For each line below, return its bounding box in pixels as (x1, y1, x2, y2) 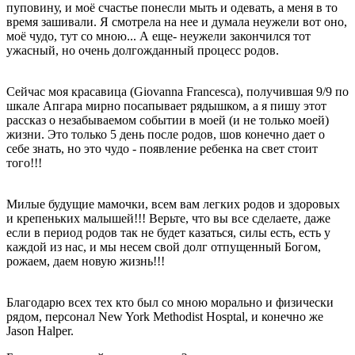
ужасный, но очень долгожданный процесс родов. (6, 43, 279, 57)
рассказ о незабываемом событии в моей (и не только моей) (6, 113, 329, 127)
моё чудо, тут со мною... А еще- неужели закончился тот (6, 29, 311, 43)
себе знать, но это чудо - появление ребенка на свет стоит (6, 141, 318, 155)
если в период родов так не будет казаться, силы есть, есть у (6, 225, 330, 239)
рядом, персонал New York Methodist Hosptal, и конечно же (6, 309, 323, 323)
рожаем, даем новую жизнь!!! (6, 254, 165, 268)
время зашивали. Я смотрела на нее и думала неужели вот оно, (6, 14, 347, 29)
